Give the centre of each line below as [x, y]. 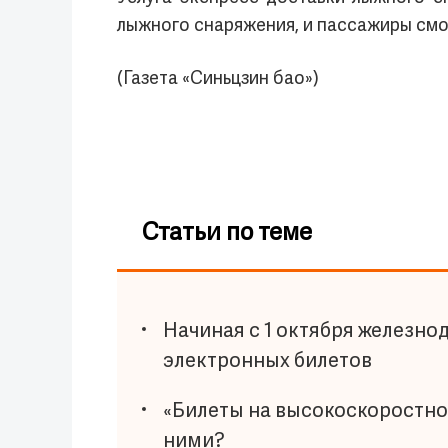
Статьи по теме [227, 234]
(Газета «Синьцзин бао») [218, 79]
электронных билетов [268, 361]
